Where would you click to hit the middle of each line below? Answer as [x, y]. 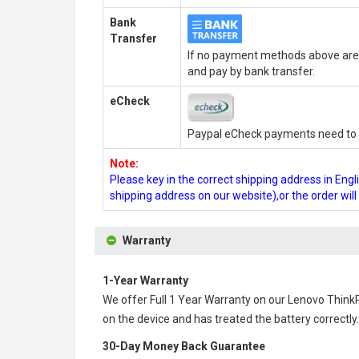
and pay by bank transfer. [251, 71]
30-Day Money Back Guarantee [184, 346]
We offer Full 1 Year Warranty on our [195, 300]
